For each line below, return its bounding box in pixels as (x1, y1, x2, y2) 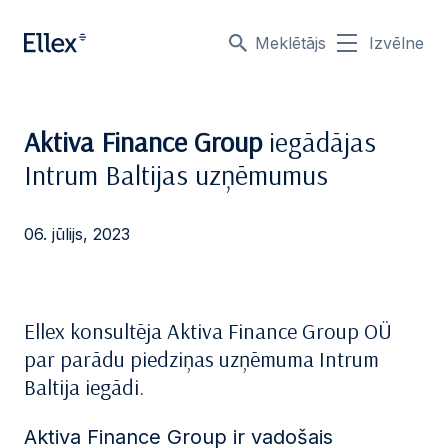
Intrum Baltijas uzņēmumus (24, 157, 328, 192)
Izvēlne (369, 33, 424, 53)
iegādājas (269, 124, 376, 159)
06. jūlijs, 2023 (24, 224, 130, 244)
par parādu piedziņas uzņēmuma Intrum (24, 345, 379, 373)
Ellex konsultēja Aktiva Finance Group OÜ (24, 317, 392, 345)
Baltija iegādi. (24, 373, 144, 401)
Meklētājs (255, 33, 326, 53)
